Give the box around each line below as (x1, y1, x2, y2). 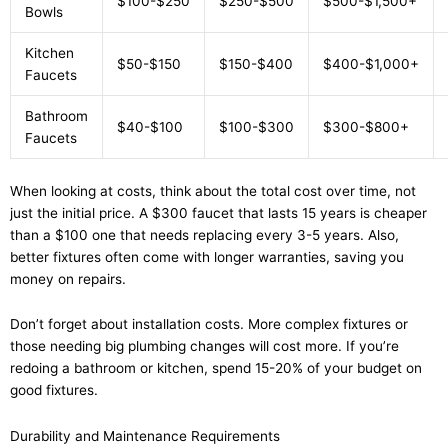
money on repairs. (10, 270, 126, 287)
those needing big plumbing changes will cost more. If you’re (10, 338, 399, 355)
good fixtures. (10, 382, 98, 399)
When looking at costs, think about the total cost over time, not (10, 182, 416, 199)
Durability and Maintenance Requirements (10, 428, 280, 445)
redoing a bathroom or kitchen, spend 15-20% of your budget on (10, 360, 422, 377)
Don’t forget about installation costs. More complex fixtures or (10, 316, 408, 333)
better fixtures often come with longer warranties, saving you (10, 248, 404, 265)
